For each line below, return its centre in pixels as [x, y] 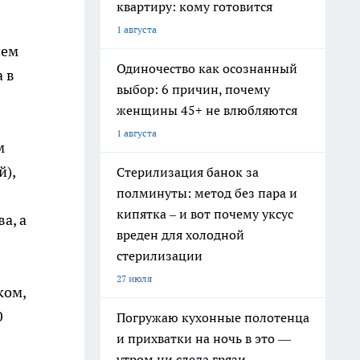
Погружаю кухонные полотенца [213, 317]
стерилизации [160, 256]
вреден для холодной [180, 235]
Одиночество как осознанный [207, 68]
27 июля [134, 278]
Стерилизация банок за [188, 172]
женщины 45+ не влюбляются [207, 110]
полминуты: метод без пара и [207, 193]
